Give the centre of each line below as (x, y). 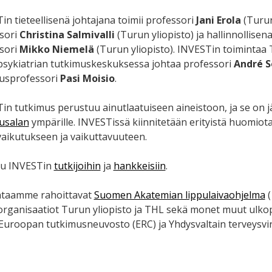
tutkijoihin (77, 166)
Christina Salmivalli (67, 35)
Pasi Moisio (87, 79)
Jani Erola (218, 20)
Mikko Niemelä (56, 49)
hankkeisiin (139, 166)
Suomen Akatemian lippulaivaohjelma (179, 195)
